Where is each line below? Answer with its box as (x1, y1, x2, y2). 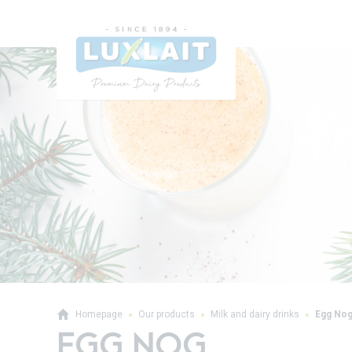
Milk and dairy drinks (211, 309, 299, 320)
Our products (138, 309, 195, 320)
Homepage (75, 309, 123, 320)
